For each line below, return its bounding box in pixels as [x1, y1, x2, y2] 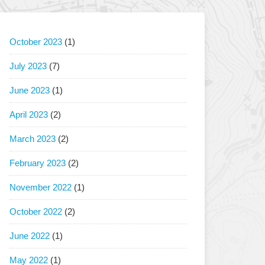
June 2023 [9, 85, 50, 95]
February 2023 [9, 158, 66, 168]
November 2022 [9, 182, 72, 192]
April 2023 [9, 109, 48, 119]
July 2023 [9, 61, 47, 71]
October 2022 [9, 206, 62, 216]
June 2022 [9, 231, 50, 241]
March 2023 [9, 134, 56, 144]
